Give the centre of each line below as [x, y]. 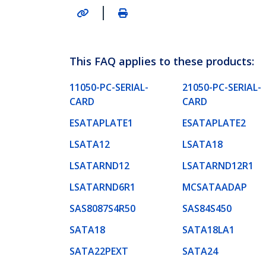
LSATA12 [90, 144]
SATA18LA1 [208, 229]
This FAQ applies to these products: [162, 61]
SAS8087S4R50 [102, 208]
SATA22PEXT [99, 251]
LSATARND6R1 [102, 187]
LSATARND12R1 [218, 165]
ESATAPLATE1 [101, 123]
